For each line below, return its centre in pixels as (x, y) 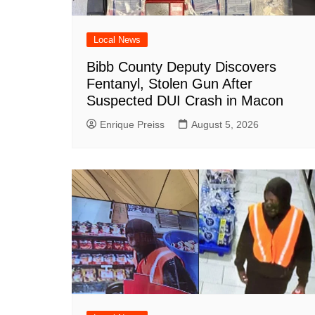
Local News (117, 40)
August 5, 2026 (225, 125)
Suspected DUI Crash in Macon (185, 101)
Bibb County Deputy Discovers (181, 67)
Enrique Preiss (132, 125)
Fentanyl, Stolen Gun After (169, 84)
